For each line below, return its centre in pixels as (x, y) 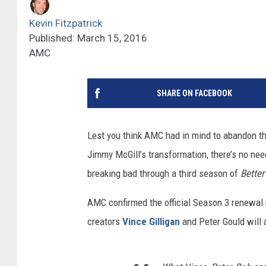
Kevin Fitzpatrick (66, 23)
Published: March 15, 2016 (88, 38)
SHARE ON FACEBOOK (194, 94)
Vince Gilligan (151, 222)
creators (105, 222)
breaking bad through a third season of (164, 174)
